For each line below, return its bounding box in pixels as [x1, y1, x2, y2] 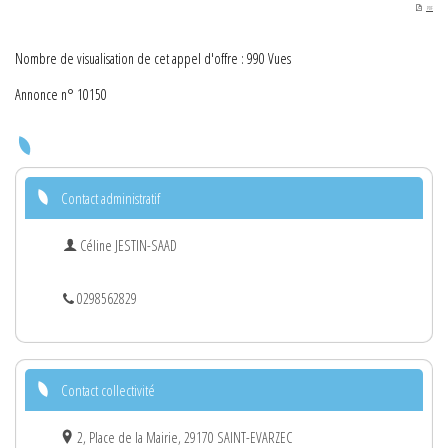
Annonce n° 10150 [15, 84, 107, 104]
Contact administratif [61, 187, 160, 208]
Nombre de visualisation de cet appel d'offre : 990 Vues [15, 48, 291, 68]
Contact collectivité [61, 379, 155, 400]
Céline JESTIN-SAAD [77, 235, 177, 255]
